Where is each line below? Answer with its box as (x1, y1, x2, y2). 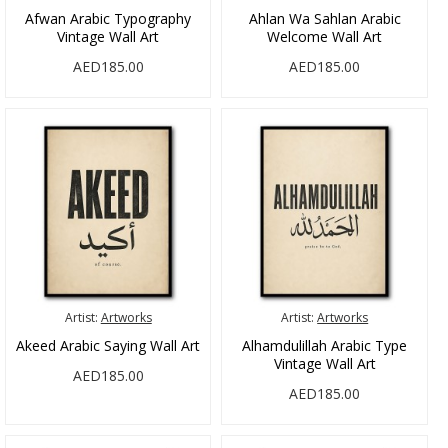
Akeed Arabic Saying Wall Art (16, 335, 201, 355)
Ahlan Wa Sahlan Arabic (248, 9, 401, 29)
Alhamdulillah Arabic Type (242, 335, 408, 355)
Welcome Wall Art (267, 27, 383, 47)
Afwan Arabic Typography (25, 9, 192, 29)
